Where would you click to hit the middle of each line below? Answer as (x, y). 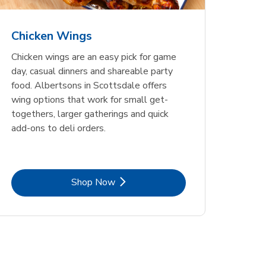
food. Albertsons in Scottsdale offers (89, 86)
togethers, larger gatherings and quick (90, 114)
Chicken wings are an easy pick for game (94, 57)
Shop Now (93, 182)
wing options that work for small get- (89, 100)
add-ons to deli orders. (58, 129)
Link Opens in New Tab (146, 181)
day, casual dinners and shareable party (92, 72)
